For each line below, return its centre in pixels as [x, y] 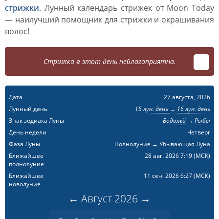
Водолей [174, 120]
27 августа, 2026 [187, 97]
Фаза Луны [24, 144]
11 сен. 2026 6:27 [168, 176]
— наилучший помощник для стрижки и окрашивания [109, 20]
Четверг [198, 132]
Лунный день [28, 109]
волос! [17, 31]
